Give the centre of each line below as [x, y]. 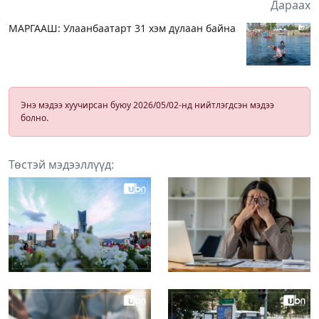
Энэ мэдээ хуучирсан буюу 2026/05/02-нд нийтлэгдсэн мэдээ [147, 105]
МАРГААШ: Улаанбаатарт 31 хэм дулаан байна [122, 28]
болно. [35, 117]
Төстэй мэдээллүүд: [61, 164]
